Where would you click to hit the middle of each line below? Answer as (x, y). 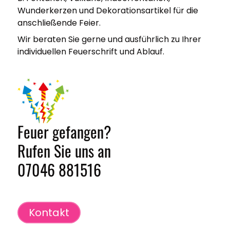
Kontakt (49, 212)
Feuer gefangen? (64, 131)
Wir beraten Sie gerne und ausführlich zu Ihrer (109, 40)
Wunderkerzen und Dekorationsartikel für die (108, 11)
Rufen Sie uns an (64, 150)
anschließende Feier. (59, 23)
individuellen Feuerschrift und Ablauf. (91, 52)
